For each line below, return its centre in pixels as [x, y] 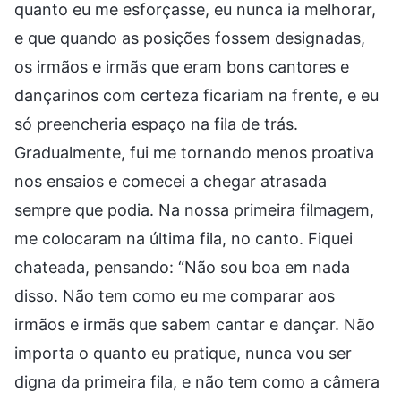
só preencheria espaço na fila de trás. [156, 124]
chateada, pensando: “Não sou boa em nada [182, 267]
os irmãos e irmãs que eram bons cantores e [182, 66]
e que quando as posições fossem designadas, [190, 38]
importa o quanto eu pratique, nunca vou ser [183, 353]
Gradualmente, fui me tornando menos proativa [194, 152]
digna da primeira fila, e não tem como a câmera [197, 381]
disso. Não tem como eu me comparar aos [175, 295]
